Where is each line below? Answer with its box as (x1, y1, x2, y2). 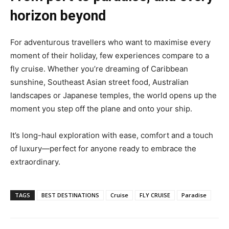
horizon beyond (10, 7, 106, 24)
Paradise (181, 191, 207, 199)
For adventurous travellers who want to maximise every (10, 37, 211, 47)
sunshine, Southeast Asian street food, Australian (10, 77, 189, 87)
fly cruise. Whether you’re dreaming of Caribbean (10, 63, 188, 74)
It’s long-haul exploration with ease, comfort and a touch (10, 130, 213, 140)
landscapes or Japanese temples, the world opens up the (10, 90, 217, 100)
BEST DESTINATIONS (41, 191, 99, 199)
